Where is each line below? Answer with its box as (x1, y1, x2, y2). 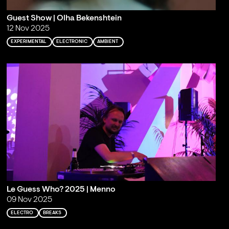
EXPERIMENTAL (10, 39, 47, 44)
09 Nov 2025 (6, 195, 52, 204)
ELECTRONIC (56, 39, 87, 44)
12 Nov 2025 (6, 25, 50, 33)
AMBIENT (97, 39, 118, 44)
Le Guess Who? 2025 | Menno (6, 185, 116, 194)
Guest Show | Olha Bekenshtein (6, 14, 122, 23)
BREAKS (42, 210, 61, 215)
